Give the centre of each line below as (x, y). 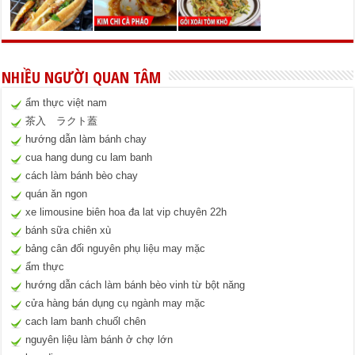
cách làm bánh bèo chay (82, 176)
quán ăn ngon (57, 194)
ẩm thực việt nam (67, 103)
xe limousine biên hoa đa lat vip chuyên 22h (126, 212)
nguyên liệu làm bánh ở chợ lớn (99, 340)
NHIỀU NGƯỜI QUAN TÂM (82, 78)
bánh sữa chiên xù (69, 231)
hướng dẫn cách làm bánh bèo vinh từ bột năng (136, 285)
